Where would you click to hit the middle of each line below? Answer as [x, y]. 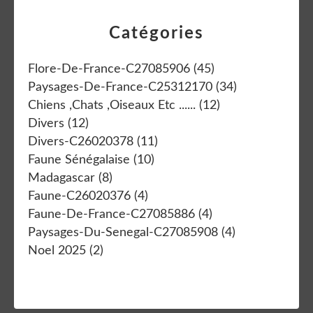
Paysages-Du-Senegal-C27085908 [123, 232]
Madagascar [61, 178]
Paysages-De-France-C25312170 [120, 87]
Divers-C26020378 [81, 141]
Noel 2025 [57, 250]
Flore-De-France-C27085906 [109, 69]
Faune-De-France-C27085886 [111, 214]
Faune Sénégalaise [79, 160]
